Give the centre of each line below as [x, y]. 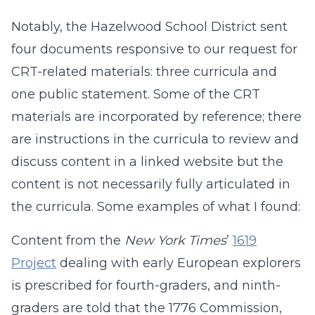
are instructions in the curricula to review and [155, 139]
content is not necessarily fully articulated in [151, 184]
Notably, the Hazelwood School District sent [149, 27]
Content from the [68, 240]
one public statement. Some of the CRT [136, 94]
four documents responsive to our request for [154, 49]
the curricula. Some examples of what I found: [156, 207]
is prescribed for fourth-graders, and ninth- [146, 285]
